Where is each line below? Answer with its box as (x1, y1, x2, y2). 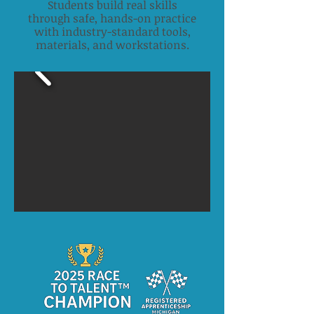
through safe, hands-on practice (28, 11, 196, 26)
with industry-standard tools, (34, 24, 191, 39)
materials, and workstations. (35, 37, 189, 53)
